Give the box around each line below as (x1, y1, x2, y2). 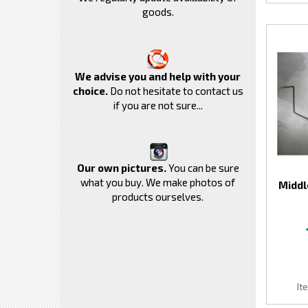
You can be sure (166, 162, 239, 174)
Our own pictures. (76, 162, 166, 174)
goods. (142, 5, 174, 18)
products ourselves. (112, 190, 203, 203)
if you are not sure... (113, 99, 203, 111)
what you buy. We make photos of (80, 176, 235, 188)
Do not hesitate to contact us (107, 85, 243, 97)
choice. (72, 85, 108, 97)
